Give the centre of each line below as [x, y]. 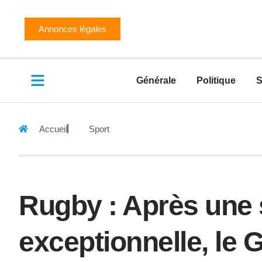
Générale [156, 80]
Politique [216, 80]
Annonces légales [73, 29]
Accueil [53, 129]
